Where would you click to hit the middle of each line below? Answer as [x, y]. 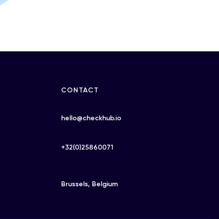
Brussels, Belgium [89, 184]
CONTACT [80, 90]
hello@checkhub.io [91, 118]
